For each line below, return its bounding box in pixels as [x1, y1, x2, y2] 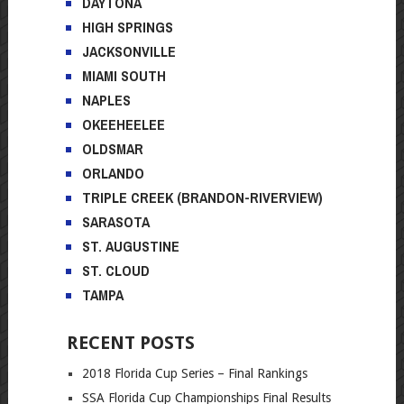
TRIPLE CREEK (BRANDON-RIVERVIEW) [81, 187, 323, 207]
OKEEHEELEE [81, 114, 165, 134]
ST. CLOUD [81, 260, 150, 280]
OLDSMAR [81, 138, 143, 159]
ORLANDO [81, 162, 144, 183]
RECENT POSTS [66, 331, 195, 353]
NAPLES [81, 89, 131, 110]
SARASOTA [81, 211, 150, 232]
